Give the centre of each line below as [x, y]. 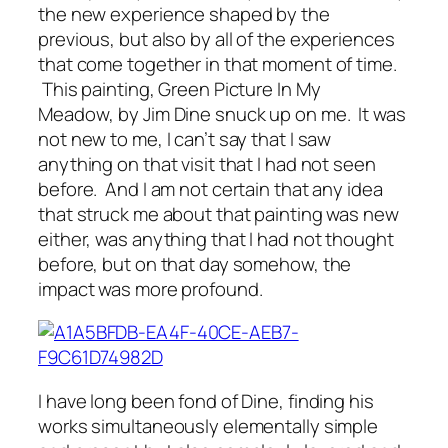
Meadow [74, 113]
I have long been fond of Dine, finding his [206, 400]
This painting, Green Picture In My [179, 88]
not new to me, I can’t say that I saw [185, 138]
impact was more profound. [150, 288]
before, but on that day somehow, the [195, 263]
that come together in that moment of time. [217, 63]
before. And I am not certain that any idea [210, 188]
